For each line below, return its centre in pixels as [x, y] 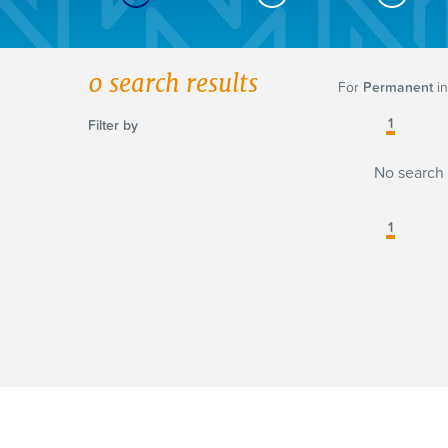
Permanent [398, 87]
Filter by [113, 125]
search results [180, 83]
